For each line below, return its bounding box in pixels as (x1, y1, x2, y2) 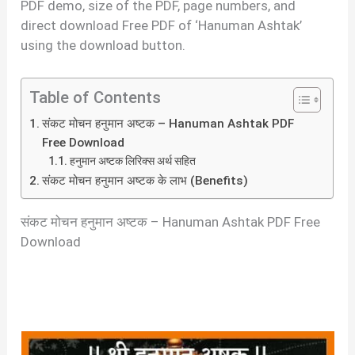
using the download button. (21, 36, 186, 53)
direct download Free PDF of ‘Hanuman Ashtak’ (21, 17, 303, 33)
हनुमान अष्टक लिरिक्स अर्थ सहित (70, 155, 197, 168)
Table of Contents (29, 88, 162, 108)
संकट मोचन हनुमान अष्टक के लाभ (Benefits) (42, 174, 249, 189)
